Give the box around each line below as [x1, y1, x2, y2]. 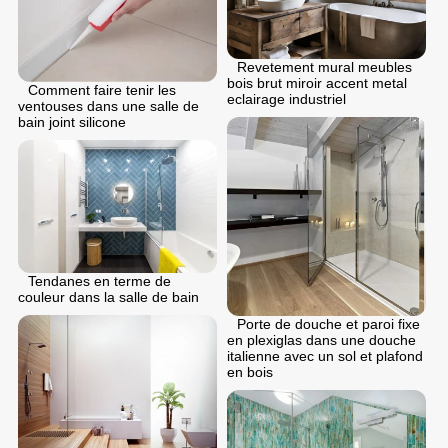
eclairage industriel [227, 90, 346, 107]
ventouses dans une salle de [18, 97, 199, 114]
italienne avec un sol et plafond [227, 347, 423, 364]
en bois [227, 363, 273, 380]
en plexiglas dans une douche [227, 331, 416, 348]
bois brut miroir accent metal [227, 74, 407, 91]
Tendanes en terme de [28, 272, 171, 289]
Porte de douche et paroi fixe [237, 315, 420, 332]
